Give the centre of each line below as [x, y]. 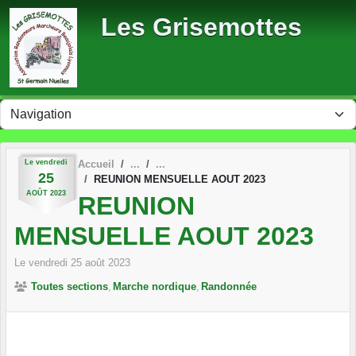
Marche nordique [155, 286]
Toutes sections [70, 286]
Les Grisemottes [201, 27]
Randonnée [229, 286]
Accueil [96, 164]
